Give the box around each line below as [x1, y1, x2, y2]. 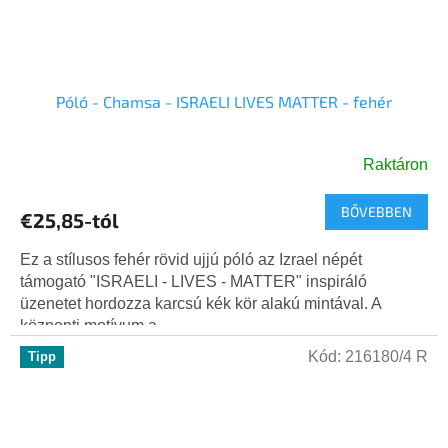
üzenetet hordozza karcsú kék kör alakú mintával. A [20, 295, 381, 313]
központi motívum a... [20, 317, 169, 335]
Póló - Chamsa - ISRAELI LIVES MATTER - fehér [56, 92, 392, 112]
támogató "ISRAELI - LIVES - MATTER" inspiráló [20, 273, 367, 291]
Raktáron [363, 156, 428, 174]
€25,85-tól [20, 208, 119, 233]
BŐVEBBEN [341, 203, 412, 221]
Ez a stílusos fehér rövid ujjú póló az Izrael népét [20, 251, 362, 269]
